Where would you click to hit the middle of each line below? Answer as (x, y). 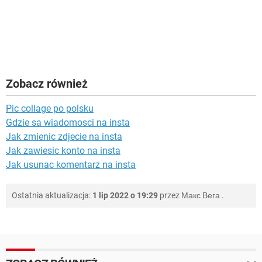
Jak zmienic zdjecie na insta (64, 137)
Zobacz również (47, 84)
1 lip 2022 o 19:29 (125, 196)
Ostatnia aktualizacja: (52, 196)
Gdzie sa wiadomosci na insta (68, 123)
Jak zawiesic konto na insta (63, 151)
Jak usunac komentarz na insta (71, 165)
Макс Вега (201, 196)
